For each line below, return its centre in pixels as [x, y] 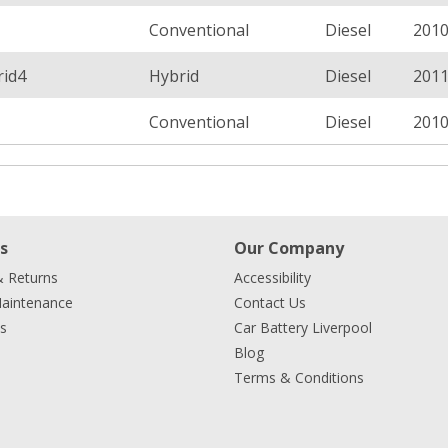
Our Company [289, 248]
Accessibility [272, 277]
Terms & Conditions [299, 377]
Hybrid [174, 76]
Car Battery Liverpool [303, 327]
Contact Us [270, 302]
